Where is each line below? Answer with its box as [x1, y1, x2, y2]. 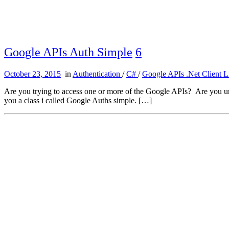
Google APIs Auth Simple [4, 45, 132, 59]
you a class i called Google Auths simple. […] [4, 96, 152, 105]
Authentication [73, 70, 122, 79]
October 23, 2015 [4, 70, 61, 79]
